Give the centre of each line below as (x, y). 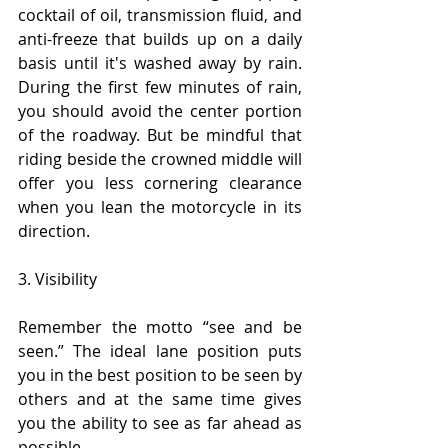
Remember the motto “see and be (160, 327)
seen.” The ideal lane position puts (160, 351)
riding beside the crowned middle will (160, 159)
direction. (54, 231)
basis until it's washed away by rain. (160, 63)
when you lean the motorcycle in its (160, 207)
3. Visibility (57, 279)
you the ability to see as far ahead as (160, 423)
